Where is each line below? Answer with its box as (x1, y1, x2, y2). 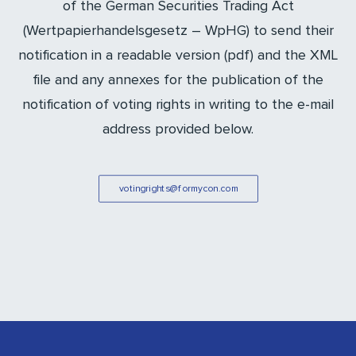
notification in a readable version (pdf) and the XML (18, 48, 338, 63)
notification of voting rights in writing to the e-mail (22, 98, 334, 112)
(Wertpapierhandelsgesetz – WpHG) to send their (22, 24, 334, 38)
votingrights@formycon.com (118, 184, 238, 194)
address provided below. (103, 122, 253, 137)
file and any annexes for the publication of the (33, 73, 323, 87)
